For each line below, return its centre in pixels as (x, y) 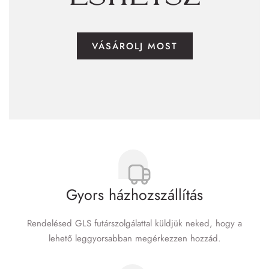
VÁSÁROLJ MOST (134, 46)
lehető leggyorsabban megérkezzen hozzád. (134, 238)
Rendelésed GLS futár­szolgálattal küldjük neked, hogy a (134, 223)
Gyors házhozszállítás (134, 195)
